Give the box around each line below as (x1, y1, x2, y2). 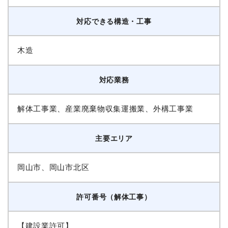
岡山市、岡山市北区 (17, 162, 90, 173)
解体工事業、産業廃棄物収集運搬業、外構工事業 (17, 104, 193, 114)
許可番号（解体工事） (76, 192, 152, 202)
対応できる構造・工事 (76, 17, 152, 26)
